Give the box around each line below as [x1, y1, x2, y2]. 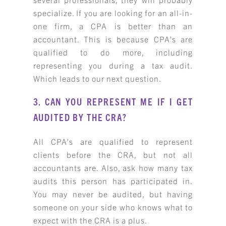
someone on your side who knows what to [33, 201, 193, 212]
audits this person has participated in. [33, 175, 193, 186]
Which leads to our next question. [33, 73, 161, 84]
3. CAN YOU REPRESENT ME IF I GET [33, 95, 193, 108]
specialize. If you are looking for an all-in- [33, 8, 193, 18]
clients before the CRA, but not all [33, 149, 193, 159]
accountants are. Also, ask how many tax [33, 162, 193, 173]
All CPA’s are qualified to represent [33, 136, 193, 146]
